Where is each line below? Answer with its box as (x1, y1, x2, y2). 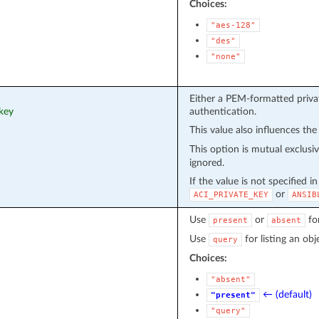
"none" (210, 51, 241, 61)
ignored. (189, 157, 224, 168)
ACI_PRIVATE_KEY (193, 189, 268, 199)
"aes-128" (210, 20, 256, 30)
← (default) (262, 288, 312, 300)
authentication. (189, 105, 256, 117)
